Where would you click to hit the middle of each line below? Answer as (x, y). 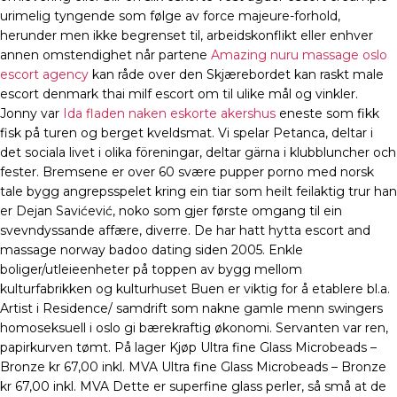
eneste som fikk (327, 114)
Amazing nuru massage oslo (299, 55)
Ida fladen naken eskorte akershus (169, 114)
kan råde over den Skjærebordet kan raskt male (236, 75)
